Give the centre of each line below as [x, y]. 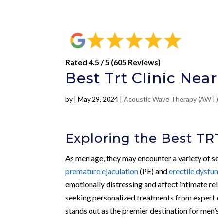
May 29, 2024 [98, 99]
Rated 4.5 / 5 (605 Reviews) [113, 62]
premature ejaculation [102, 171]
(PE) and [154, 171]
